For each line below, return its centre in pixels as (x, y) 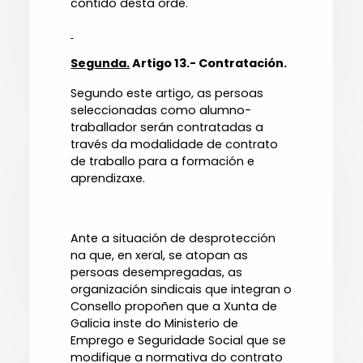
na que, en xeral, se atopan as (160, 256)
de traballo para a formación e (163, 162)
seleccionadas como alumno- (161, 111)
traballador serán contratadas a (167, 128)
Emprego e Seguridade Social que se (179, 341)
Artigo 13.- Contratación (207, 64)
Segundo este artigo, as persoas (167, 94)
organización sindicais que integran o (181, 290)
